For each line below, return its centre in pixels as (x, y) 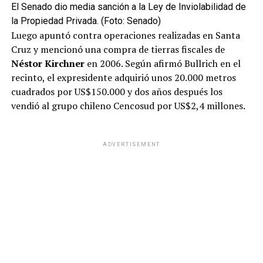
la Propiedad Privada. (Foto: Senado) (86, 21)
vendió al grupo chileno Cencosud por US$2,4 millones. (128, 106)
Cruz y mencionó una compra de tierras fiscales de (118, 50)
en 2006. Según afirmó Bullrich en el (162, 64)
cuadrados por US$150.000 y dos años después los (117, 92)
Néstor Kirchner (48, 64)
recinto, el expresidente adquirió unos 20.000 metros (123, 78)
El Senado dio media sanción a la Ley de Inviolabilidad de (128, 7)
